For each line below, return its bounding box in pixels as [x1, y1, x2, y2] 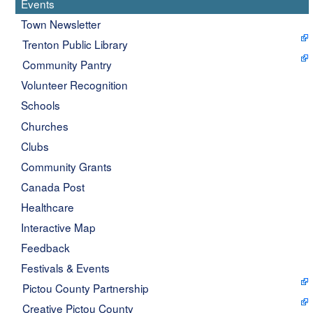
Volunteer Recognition [21, 77, 129, 93]
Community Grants [21, 158, 112, 174]
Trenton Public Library [22, 36, 129, 52]
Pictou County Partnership [22, 280, 150, 296]
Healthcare [21, 198, 75, 214]
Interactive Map [21, 219, 96, 235]
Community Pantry [22, 57, 112, 73]
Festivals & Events [21, 259, 110, 275]
